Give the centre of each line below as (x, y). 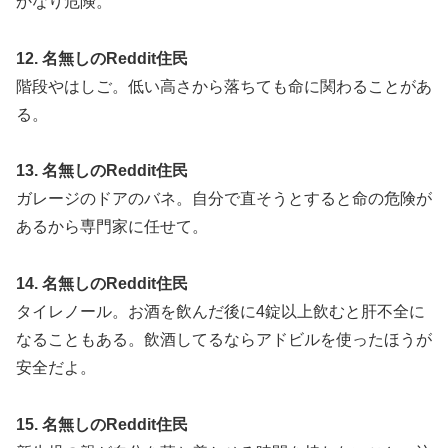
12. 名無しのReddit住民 (102, 58)
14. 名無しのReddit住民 (102, 284)
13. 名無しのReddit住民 (102, 171)
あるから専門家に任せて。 (112, 227)
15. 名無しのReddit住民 (102, 424)
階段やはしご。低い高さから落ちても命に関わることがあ (224, 86)
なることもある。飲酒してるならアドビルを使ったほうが (224, 340)
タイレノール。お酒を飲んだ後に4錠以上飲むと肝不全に (220, 312)
